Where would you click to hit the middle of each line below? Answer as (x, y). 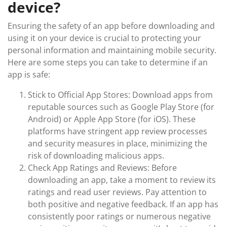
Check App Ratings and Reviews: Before (102, 168)
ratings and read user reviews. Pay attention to (117, 192)
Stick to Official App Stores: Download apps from (120, 95)
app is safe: (29, 74)
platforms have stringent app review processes (118, 131)
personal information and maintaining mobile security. (112, 50)
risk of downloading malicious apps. (96, 156)
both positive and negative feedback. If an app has (123, 204)
